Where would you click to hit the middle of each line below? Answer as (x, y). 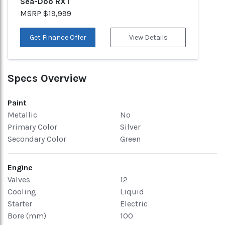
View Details (148, 37)
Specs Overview (47, 78)
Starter (20, 204)
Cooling (22, 192)
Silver (130, 127)
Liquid (132, 192)
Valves (19, 180)
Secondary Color (37, 139)
